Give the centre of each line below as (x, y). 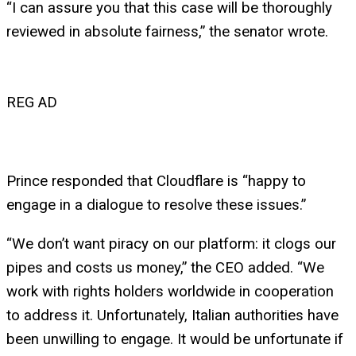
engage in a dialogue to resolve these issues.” (156, 205)
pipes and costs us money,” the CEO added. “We (165, 267)
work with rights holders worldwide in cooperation (170, 291)
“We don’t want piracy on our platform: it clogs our (171, 244)
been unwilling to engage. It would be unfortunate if (175, 339)
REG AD (32, 103)
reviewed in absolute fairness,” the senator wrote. (167, 32)
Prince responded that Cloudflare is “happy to (156, 181)
